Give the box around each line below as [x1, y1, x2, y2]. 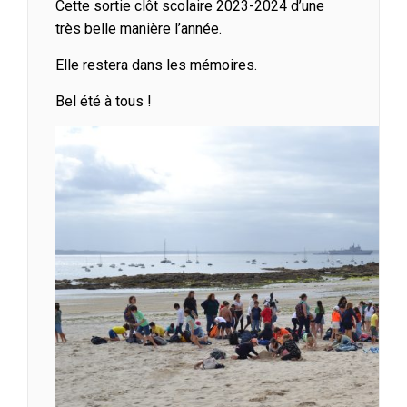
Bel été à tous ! [55, 92, 152, 110]
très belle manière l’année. [55, 19, 222, 37]
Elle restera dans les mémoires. [55, 55, 257, 74]
